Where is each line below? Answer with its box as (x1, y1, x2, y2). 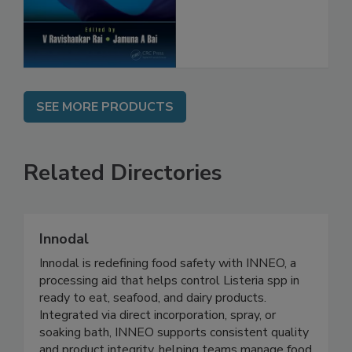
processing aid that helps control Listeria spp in (39, 304, 299, 322)
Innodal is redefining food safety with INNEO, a (39, 287, 296, 305)
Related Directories (24, 190, 222, 221)
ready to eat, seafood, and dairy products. (39, 321, 266, 339)
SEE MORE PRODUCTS (36, 130, 174, 148)
